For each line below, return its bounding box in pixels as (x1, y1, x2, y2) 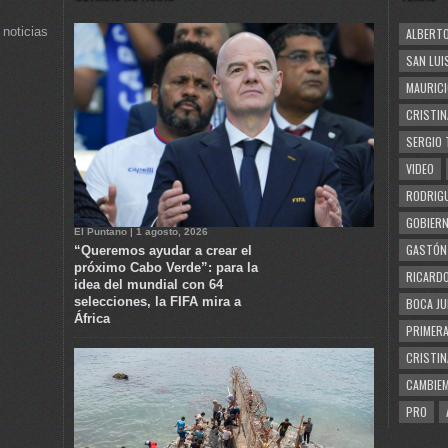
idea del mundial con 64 (74, 276, 223, 292)
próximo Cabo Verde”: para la (74, 259, 258, 275)
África (74, 310, 110, 326)
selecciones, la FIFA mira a (74, 293, 241, 309)
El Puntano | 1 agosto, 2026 (74, 225, 208, 237)
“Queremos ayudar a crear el (74, 242, 252, 258)
